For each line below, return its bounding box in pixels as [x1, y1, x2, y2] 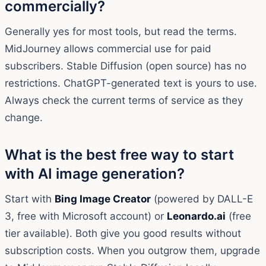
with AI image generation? [5, 164, 185, 182]
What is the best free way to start [5, 145, 234, 163]
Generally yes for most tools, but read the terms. [5, 25, 237, 37]
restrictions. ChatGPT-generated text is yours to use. [5, 77, 257, 89]
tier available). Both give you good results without [5, 227, 241, 239]
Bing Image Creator [55, 192, 151, 205]
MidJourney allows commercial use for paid [5, 42, 211, 55]
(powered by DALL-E [151, 192, 253, 205]
